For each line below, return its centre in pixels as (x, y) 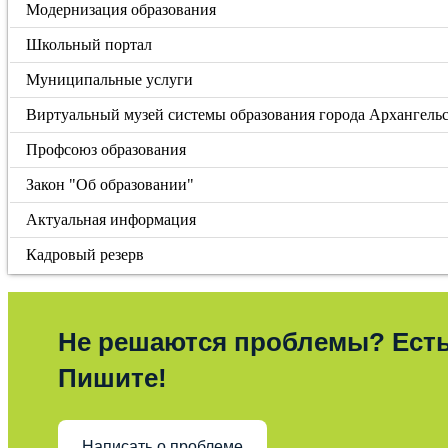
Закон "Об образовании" (110, 184)
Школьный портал (89, 44)
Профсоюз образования (106, 149)
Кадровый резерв (85, 254)
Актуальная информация (111, 219)
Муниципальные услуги (110, 79)
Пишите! (112, 378)
